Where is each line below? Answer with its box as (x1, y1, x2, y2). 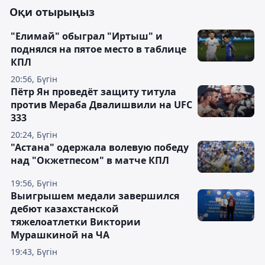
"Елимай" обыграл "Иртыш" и (11, 30, 163, 43)
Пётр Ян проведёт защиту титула (11, 85, 176, 99)
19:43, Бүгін (11, 246, 57, 258)
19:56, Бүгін (11, 177, 57, 189)
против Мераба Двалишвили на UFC (11, 98, 192, 112)
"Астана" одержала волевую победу (11, 141, 189, 154)
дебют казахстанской (11, 202, 119, 216)
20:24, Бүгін (11, 129, 57, 141)
